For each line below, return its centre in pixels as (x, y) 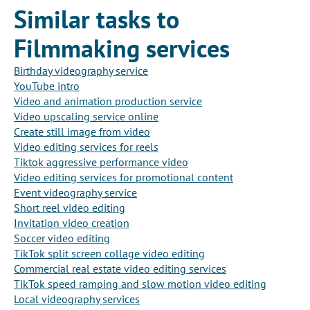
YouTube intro (47, 86)
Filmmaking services (122, 48)
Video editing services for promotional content (124, 177)
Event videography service (75, 193)
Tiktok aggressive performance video (101, 162)
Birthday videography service (81, 71)
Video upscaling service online (86, 117)
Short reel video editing (70, 208)
